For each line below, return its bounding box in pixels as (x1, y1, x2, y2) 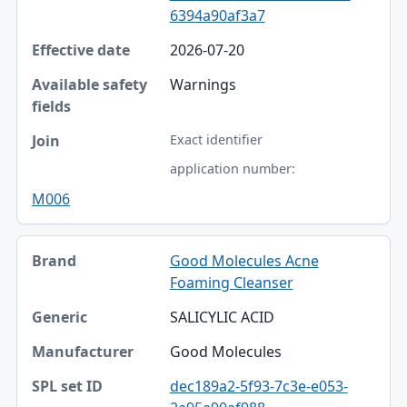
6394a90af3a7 (169, 5, 265, 25)
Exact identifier (169, 130, 263, 148)
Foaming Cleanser (169, 272, 293, 293)
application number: (169, 159, 295, 177)
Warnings (169, 74, 236, 94)
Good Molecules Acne (169, 250, 319, 271)
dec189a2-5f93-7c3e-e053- (169, 375, 348, 396)
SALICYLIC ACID (169, 306, 274, 327)
